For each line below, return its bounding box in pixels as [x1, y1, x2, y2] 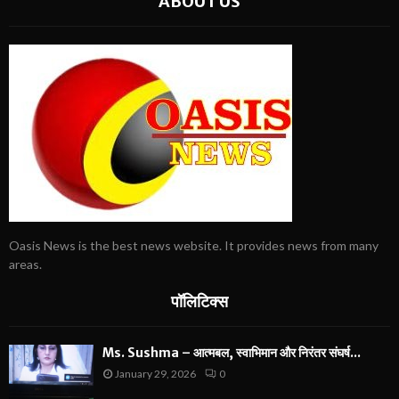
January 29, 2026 [115, 366, 196, 380]
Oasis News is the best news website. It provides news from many [9, 237, 379, 253]
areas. [9, 256, 42, 272]
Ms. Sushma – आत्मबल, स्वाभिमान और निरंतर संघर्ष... [102, 344, 361, 361]
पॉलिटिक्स [171, 290, 228, 312]
